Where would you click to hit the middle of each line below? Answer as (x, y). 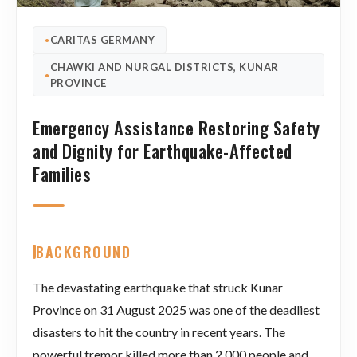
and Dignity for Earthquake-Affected (163, 150)
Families (62, 173)
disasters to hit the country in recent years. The (159, 331)
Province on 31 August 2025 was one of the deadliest (176, 309)
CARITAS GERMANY (102, 39)
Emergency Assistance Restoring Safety (177, 127)
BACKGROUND (83, 251)
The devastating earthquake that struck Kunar (158, 287)
